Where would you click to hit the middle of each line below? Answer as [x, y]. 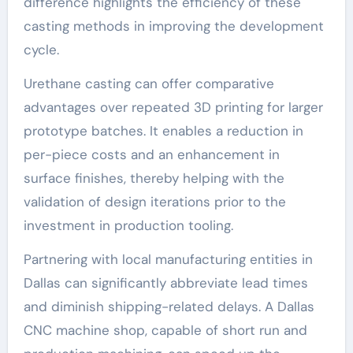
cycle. [41, 49]
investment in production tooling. [128, 225]
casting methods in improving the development [173, 26]
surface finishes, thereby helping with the [154, 178]
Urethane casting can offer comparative [149, 83]
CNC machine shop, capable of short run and [165, 330]
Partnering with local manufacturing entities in [168, 259]
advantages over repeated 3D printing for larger [173, 107]
